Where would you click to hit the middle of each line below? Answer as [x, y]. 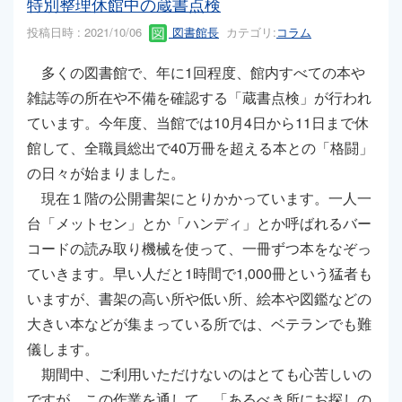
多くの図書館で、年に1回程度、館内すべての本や [196, 73]
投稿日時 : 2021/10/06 [88, 31]
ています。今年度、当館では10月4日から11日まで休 [198, 123]
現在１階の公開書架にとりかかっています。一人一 [199, 198]
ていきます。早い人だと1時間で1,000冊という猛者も [200, 274]
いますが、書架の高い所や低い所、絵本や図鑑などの [199, 299]
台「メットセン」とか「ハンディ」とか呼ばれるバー [199, 223]
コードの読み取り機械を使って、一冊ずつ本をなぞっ [199, 249]
